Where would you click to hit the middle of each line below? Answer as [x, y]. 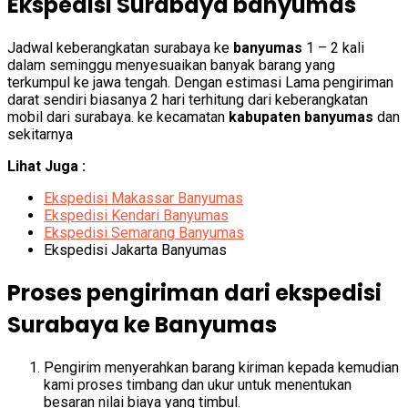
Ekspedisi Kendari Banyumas [136, 216]
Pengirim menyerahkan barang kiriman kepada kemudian [221, 368]
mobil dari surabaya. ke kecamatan [118, 117]
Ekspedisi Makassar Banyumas [143, 199]
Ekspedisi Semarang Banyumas [144, 233]
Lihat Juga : [46, 167]
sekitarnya [40, 135]
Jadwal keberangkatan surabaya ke [120, 48]
